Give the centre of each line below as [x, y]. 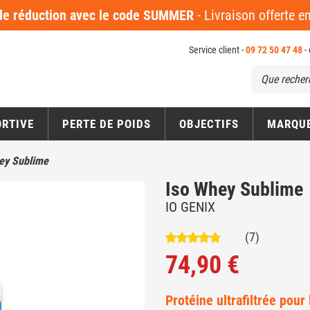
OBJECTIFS [209, 124]
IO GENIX [190, 207]
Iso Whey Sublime [234, 190]
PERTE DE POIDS [106, 124]
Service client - [217, 50]
